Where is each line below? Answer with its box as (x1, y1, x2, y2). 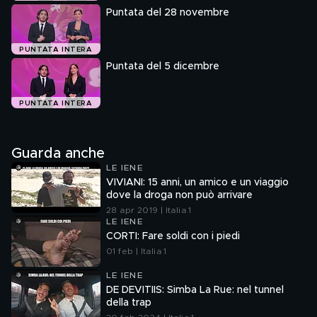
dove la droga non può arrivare (106, 190, 253, 200)
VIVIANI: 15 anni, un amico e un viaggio (106, 178, 289, 188)
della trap (106, 298, 151, 308)
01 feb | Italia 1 (106, 247, 167, 255)
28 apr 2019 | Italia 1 (106, 206, 192, 214)
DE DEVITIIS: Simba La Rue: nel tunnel (106, 285, 284, 295)
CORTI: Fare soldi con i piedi (106, 231, 240, 241)
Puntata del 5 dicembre (106, 62, 219, 71)
